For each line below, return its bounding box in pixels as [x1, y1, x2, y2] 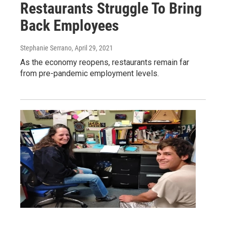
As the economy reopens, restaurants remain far [20, 57, 189, 67]
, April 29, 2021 [72, 43, 113, 52]
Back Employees [20, 16, 119, 34]
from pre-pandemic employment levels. [20, 68, 159, 78]
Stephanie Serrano [20, 43, 72, 52]
